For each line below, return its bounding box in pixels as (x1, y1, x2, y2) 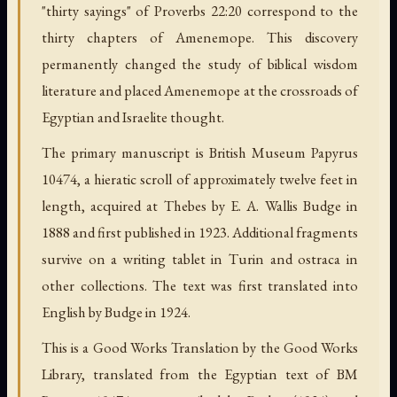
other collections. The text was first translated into (42, 275, 358, 295)
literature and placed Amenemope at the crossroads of (42, 80, 358, 100)
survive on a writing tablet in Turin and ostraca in (42, 248, 358, 269)
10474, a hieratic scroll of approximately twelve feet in (42, 168, 358, 189)
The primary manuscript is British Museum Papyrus (42, 142, 358, 162)
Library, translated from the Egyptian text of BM (42, 363, 358, 384)
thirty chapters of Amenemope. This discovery (42, 27, 358, 47)
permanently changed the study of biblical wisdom (42, 53, 358, 74)
